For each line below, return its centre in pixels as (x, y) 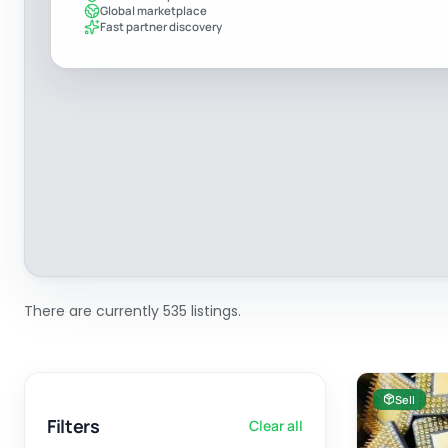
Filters (73, 425)
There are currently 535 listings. (132, 310)
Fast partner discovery (161, 27)
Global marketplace (153, 11)
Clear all (275, 426)
